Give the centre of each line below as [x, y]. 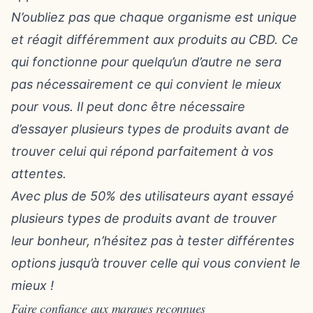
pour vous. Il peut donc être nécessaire [128, 107]
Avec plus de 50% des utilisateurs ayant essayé [153, 196]
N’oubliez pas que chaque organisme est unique [154, 17]
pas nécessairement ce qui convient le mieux [146, 84]
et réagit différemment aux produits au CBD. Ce [155, 39]
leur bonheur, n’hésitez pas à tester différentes [153, 241]
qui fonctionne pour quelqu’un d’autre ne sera [146, 62]
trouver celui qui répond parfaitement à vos [142, 151]
